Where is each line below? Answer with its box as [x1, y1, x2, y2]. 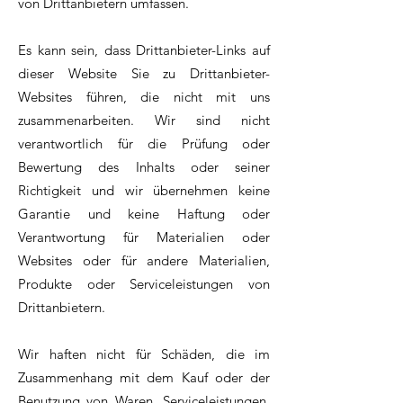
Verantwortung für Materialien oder [18, 228, 270, 246]
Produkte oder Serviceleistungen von [18, 275, 270, 293]
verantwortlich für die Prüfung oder [18, 135, 270, 153]
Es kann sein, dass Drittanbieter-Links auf [18, 41, 270, 59]
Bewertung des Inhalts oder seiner [18, 158, 270, 176]
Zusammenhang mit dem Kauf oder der [18, 369, 270, 387]
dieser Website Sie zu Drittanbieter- [18, 65, 270, 83]
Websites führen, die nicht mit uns [18, 88, 270, 106]
